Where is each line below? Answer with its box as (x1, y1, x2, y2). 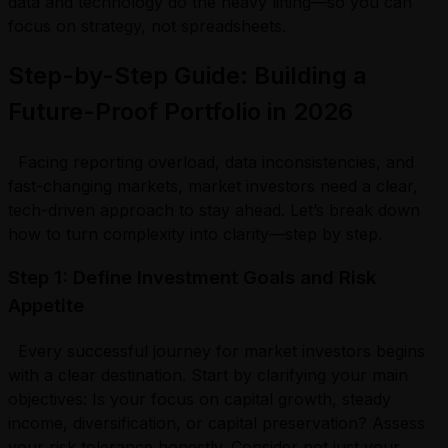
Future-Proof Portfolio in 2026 (8, 96, 353, 126)
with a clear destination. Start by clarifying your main (8, 365, 408, 386)
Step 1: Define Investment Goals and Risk (8, 266, 376, 290)
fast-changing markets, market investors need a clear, (8, 175, 418, 196)
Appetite (8, 294, 84, 318)
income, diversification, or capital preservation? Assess (8, 413, 425, 434)
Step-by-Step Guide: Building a (8, 60, 367, 90)
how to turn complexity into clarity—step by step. (8, 223, 392, 244)
